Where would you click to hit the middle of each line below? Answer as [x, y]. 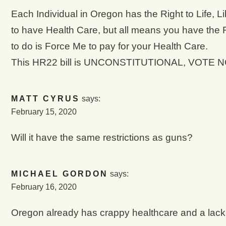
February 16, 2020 [44, 187]
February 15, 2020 [44, 112]
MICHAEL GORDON [59, 174]
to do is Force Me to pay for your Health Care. [109, 46]
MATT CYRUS [45, 99]
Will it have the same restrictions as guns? [102, 137]
